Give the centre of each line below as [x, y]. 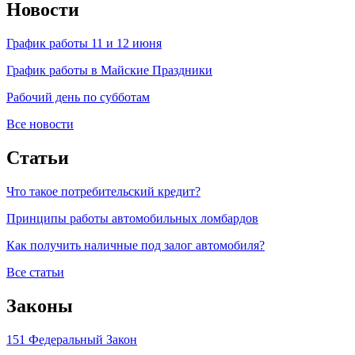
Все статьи [35, 273]
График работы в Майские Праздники [109, 71]
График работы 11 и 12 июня [84, 44]
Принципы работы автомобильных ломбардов [132, 219]
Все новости [40, 124]
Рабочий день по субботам [78, 97]
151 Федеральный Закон [72, 339]
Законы [40, 306]
